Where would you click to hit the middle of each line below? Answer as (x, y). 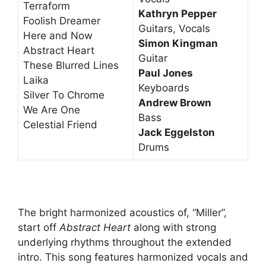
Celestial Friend (60, 124)
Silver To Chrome (64, 95)
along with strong (173, 227)
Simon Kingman (178, 43)
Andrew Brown (175, 102)
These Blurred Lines (71, 65)
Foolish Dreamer (62, 20)
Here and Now (58, 35)
